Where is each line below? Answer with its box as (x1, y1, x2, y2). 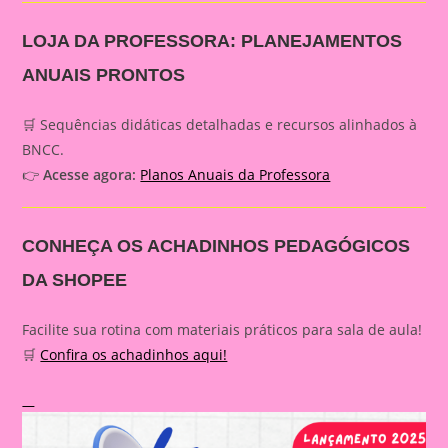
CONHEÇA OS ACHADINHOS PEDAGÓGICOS (22, 236, 411, 257)
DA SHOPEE (22, 270, 128, 291)
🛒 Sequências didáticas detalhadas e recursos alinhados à (22, 115, 418, 135)
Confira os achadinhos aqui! (40, 345, 228, 365)
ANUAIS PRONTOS (22, 65, 186, 86)
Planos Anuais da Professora (140, 165, 331, 185)
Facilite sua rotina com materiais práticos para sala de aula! (22, 320, 423, 340)
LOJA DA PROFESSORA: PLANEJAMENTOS (22, 31, 403, 52)
